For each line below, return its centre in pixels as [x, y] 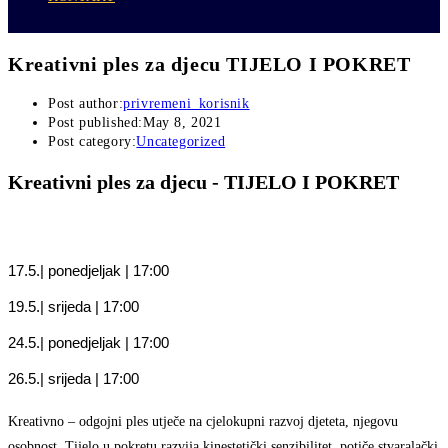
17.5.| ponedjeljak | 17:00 [88, 271]
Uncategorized [181, 142]
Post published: [95, 123]
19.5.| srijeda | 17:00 [73, 307]
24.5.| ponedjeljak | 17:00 [88, 343]
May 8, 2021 [182, 123]
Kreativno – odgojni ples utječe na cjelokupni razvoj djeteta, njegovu [203, 422]
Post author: [86, 104]
